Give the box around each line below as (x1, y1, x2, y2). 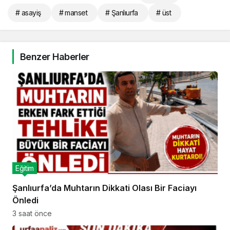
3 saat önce (12, 208, 52, 218)
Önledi (12, 195, 39, 205)
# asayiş (15, 8, 41, 17)
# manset (59, 8, 88, 17)
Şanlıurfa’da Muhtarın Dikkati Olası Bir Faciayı (12, 182, 197, 193)
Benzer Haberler (20, 51, 89, 62)
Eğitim (15, 163, 34, 172)
